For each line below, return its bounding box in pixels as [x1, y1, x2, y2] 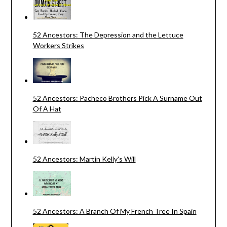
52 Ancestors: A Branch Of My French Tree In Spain [32, 207, 197, 216]
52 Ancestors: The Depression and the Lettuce [32, 30, 183, 40]
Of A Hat [32, 104, 61, 113]
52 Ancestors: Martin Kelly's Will [32, 155, 136, 164]
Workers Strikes [32, 41, 84, 50]
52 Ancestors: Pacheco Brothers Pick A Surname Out [32, 94, 202, 103]
